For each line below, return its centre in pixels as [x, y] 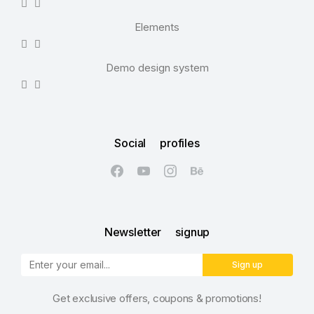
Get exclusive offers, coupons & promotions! [157, 298]
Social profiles [157, 143]
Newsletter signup [157, 232]
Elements [157, 27]
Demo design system [157, 68]
